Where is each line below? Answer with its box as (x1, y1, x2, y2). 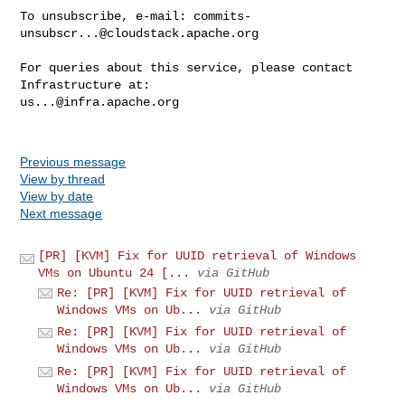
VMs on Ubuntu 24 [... (38, 265, 191, 280)
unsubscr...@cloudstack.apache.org (20, 25, 259, 41)
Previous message (20, 154, 127, 169)
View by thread (20, 171, 106, 186)
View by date (20, 188, 94, 203)
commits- (193, 8, 252, 24)
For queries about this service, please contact (20, 60, 353, 75)
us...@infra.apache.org (20, 94, 180, 109)
